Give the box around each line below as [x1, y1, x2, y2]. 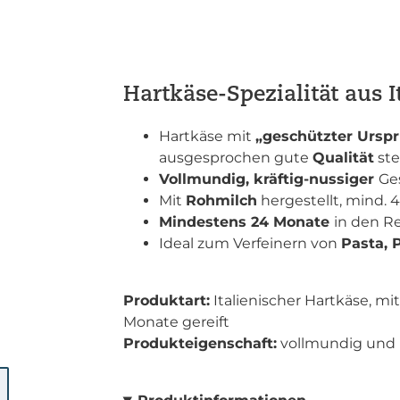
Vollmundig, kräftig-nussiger [158, 171, 379, 187]
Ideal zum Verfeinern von [158, 235, 341, 252]
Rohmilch [185, 192, 257, 209]
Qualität [312, 149, 374, 166]
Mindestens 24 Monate [158, 213, 334, 230]
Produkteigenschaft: [122, 335, 277, 352]
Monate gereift [122, 313, 229, 330]
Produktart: [122, 292, 210, 309]
